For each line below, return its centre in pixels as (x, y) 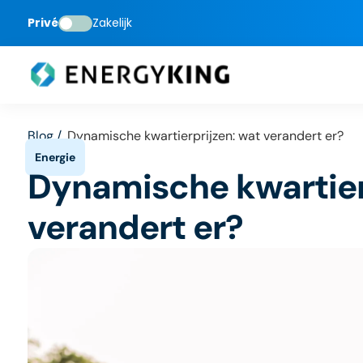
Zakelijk (112, 23)
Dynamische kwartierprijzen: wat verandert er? (205, 136)
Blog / (44, 136)
